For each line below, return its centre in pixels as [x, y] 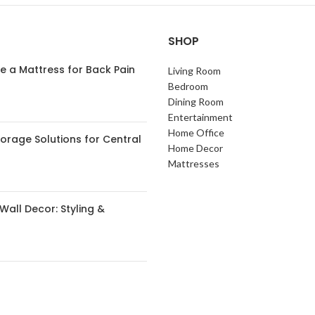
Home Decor [195, 148]
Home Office [196, 133]
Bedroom [188, 86]
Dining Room [196, 102]
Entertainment [200, 117]
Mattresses [194, 163]
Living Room [194, 71]
